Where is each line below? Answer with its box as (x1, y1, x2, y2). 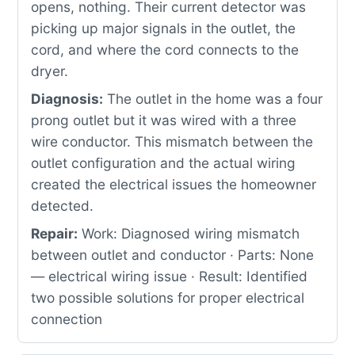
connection (31, 311, 102, 327)
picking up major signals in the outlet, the (31, 20, 296, 36)
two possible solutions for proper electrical (31, 289, 304, 306)
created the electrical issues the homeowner (31, 176, 316, 193)
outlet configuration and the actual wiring (31, 155, 296, 171)
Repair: (31, 225, 78, 242)
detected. (31, 197, 94, 214)
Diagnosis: (31, 90, 103, 107)
